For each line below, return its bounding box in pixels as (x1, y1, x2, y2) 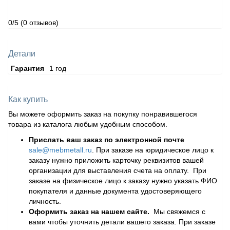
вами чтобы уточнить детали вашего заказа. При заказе (29, 217, 216, 226)
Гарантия (11, 64, 44, 72)
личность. (29, 197, 61, 205)
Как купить (8, 94, 48, 104)
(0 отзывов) (21, 18, 59, 27)
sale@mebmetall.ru (29, 145, 92, 154)
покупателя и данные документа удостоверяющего (29, 186, 202, 195)
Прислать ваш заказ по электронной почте (29, 135, 184, 144)
